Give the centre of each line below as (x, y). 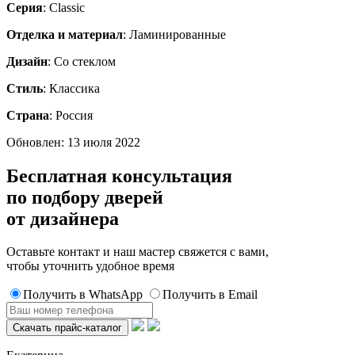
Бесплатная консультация (119, 176)
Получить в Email (210, 295)
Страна (28, 115)
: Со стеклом (82, 61)
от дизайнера (63, 218)
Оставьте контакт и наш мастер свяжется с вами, (137, 252)
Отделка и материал (65, 34)
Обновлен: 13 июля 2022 (73, 142)
